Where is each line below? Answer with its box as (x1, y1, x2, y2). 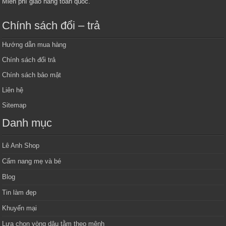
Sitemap (2, 101, 27, 109)
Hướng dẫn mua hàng (2, 40, 67, 48)
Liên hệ (2, 86, 24, 94)
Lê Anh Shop (2, 141, 40, 149)
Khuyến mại (2, 204, 37, 212)
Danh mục (2, 116, 52, 129)
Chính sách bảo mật (2, 71, 62, 79)
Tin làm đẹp (2, 188, 37, 196)
